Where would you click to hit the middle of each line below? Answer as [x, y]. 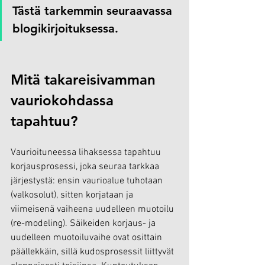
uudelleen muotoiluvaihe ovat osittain [88, 237]
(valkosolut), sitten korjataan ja [73, 195]
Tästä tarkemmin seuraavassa [94, 10]
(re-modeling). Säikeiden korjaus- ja [84, 223]
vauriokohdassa [64, 100]
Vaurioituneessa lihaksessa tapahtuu [87, 152]
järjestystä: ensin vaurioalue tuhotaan [88, 181]
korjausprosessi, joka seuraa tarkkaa [86, 167]
